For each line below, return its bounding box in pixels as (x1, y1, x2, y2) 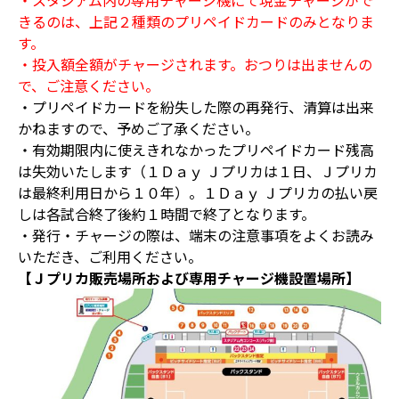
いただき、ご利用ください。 (18, 245, 202, 267)
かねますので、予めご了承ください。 (18, 117, 259, 139)
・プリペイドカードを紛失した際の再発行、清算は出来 (18, 95, 374, 118)
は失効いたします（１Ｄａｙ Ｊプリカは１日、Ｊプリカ (18, 159, 378, 182)
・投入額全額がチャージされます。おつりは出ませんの (18, 53, 372, 75)
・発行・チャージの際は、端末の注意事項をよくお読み (18, 224, 374, 246)
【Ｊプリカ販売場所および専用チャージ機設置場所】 (18, 266, 360, 289)
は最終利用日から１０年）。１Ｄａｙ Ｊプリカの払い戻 (18, 181, 378, 203)
